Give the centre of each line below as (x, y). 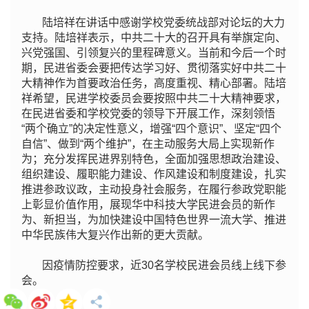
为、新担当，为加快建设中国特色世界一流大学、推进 (154, 219)
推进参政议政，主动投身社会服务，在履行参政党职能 (154, 189)
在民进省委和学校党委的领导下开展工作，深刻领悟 (149, 113)
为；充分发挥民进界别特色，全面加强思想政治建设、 (154, 159)
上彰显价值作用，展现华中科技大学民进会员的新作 (149, 204)
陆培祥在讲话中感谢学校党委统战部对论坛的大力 (163, 22)
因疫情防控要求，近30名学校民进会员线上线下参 (164, 265)
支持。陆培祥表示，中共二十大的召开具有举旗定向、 (154, 37)
